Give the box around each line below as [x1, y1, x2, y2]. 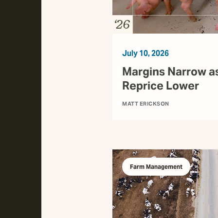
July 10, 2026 [122, 48, 169, 59]
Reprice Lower [122, 78, 199, 93]
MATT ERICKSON [122, 100, 169, 108]
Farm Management [130, 163, 182, 171]
